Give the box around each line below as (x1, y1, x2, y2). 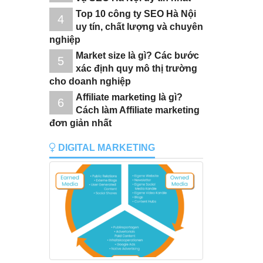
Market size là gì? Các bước (75, 50, 199, 60)
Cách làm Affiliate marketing (75, 104, 200, 115)
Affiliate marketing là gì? (75, 92, 183, 102)
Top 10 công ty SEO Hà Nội (75, 8, 196, 19)
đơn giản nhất (49, 117, 112, 128)
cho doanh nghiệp (49, 76, 131, 86)
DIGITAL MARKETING (55, 142, 155, 153)
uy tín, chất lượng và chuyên (75, 21, 203, 32)
